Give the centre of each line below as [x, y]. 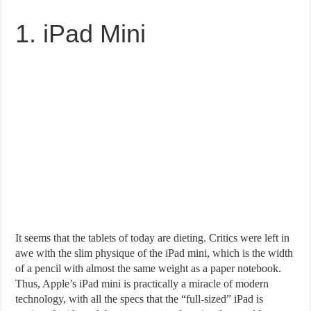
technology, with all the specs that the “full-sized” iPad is [140, 299]
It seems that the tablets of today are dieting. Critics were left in [153, 237]
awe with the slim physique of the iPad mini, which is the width [154, 253]
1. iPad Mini [81, 33]
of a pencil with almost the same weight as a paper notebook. [149, 268]
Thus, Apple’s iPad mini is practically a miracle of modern [142, 283]
